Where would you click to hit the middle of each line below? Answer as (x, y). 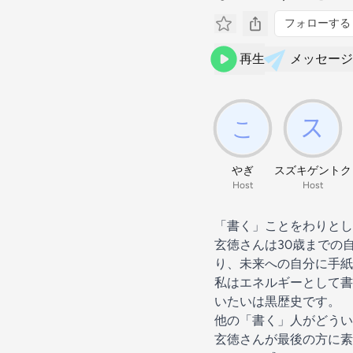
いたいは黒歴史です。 (277, 301)
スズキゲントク (313, 171)
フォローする (318, 23)
